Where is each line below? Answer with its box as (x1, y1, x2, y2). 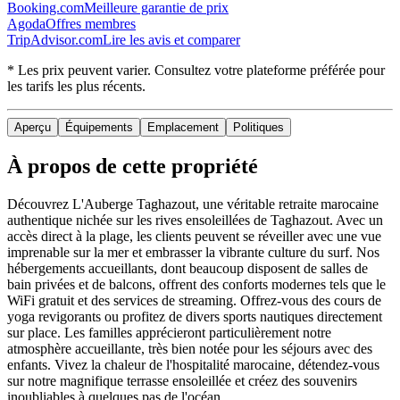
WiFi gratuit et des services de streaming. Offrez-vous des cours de (7, 292, 381, 308)
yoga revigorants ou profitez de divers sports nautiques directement (7, 308, 382, 324)
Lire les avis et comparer (103, 31, 240, 47)
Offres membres (46, 15, 136, 31)
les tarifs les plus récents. (7, 78, 146, 94)
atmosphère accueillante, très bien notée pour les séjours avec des (7, 340, 372, 356)
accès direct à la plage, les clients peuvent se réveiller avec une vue (7, 228, 381, 244)
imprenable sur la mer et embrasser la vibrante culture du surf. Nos (7, 244, 379, 260)
